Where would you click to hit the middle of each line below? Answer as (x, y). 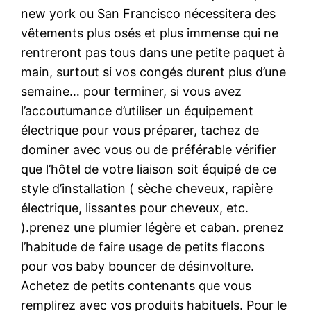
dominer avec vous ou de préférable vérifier (149, 149)
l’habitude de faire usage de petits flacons (143, 246)
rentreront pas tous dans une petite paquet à (153, 52)
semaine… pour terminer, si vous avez (132, 91)
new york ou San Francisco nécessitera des (149, 13)
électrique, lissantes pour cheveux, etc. (135, 208)
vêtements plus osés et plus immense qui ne (150, 33)
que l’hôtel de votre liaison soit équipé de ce (149, 169)
